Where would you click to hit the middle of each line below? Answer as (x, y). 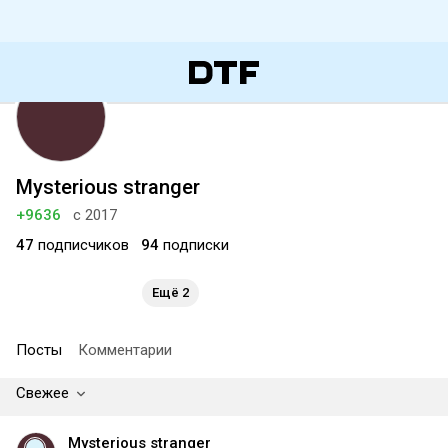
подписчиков (81, 245)
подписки (194, 245)
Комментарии (125, 350)
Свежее (42, 393)
